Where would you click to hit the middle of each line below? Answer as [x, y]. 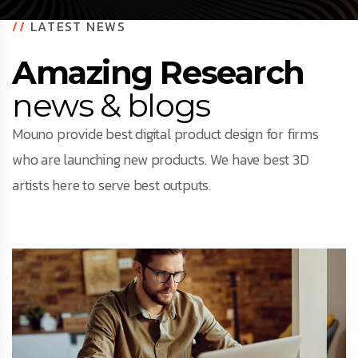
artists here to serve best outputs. [112, 185]
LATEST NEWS [76, 26]
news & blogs [111, 105]
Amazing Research [158, 72]
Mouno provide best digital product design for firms [165, 134]
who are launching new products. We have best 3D [161, 159]
